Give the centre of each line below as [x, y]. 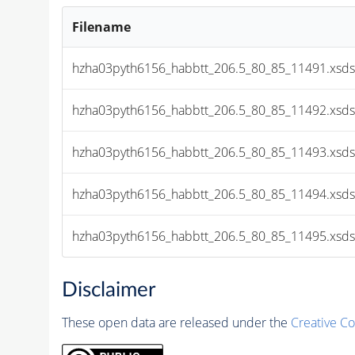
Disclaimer [108, 290]
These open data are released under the [176, 323]
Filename [102, 27]
